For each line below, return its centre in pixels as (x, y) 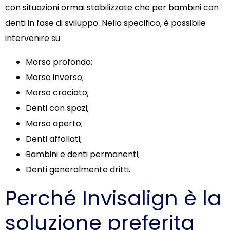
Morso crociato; (57, 93)
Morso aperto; (54, 124)
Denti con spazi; (57, 108)
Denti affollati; (54, 139)
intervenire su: (33, 39)
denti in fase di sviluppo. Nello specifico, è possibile (106, 23)
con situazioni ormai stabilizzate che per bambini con (112, 8)
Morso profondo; (59, 62)
